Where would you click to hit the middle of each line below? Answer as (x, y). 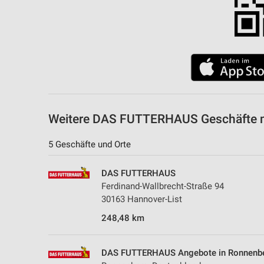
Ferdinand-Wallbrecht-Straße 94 (163, 186)
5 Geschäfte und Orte (90, 144)
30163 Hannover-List (142, 199)
